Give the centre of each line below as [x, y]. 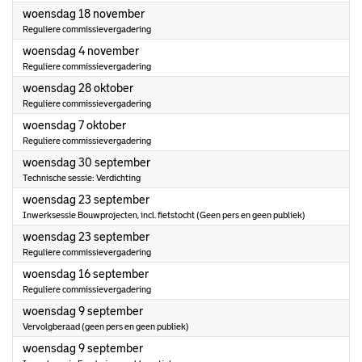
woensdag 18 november [84, 14]
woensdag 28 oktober [78, 88]
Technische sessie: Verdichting [82, 178]
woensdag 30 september [86, 162]
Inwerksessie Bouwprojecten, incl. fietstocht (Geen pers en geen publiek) [164, 215]
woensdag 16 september [86, 274]
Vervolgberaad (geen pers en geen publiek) [106, 326]
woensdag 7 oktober [74, 125]
